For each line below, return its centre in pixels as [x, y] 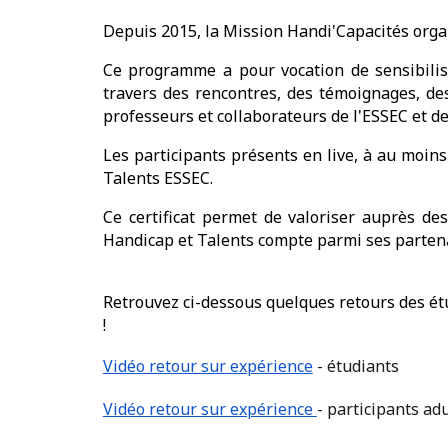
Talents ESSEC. [157, 178]
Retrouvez [140, 302]
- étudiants [355, 366]
